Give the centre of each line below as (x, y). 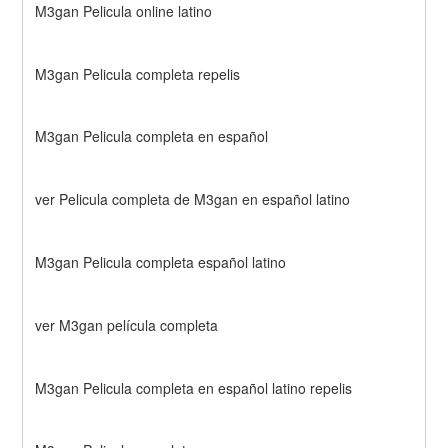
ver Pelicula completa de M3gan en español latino (193, 199)
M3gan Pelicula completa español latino (161, 262)
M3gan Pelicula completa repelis (138, 73)
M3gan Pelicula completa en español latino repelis (194, 387)
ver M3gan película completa (127, 324)
